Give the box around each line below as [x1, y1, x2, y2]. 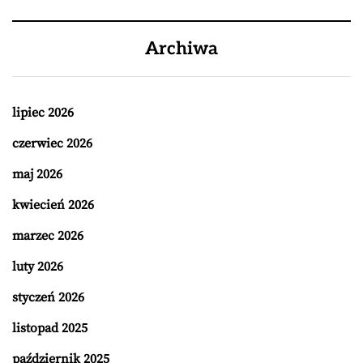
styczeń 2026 [12, 288, 84, 305]
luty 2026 [12, 258, 63, 275]
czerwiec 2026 [12, 135, 92, 152]
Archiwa [145, 37, 218, 59]
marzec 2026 [12, 227, 83, 244]
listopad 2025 [12, 319, 88, 336]
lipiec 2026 [12, 104, 74, 121]
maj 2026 [12, 165, 62, 182]
